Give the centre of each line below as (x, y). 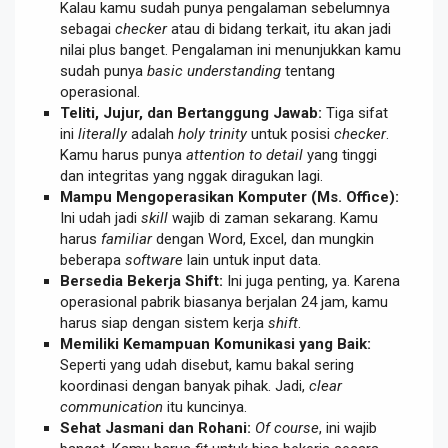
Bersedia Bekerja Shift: (141, 280)
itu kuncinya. (205, 406)
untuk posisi (290, 133)
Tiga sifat (355, 112)
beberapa (92, 259)
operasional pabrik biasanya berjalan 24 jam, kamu (224, 301)
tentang (308, 70)
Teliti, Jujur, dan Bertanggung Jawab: (191, 112)
